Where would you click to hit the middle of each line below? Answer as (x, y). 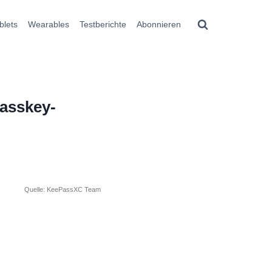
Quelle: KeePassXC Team (63, 189)
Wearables (49, 24)
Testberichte (103, 24)
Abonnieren (158, 24)
